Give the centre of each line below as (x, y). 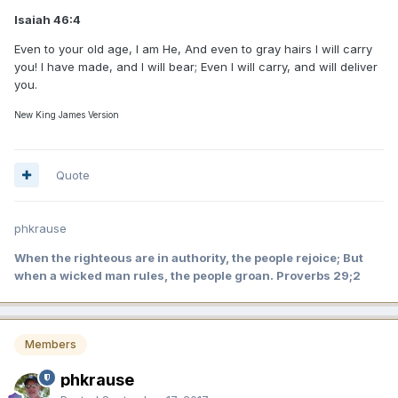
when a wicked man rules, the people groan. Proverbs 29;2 (187, 275)
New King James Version (67, 114)
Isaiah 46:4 (48, 19)
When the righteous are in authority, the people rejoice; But (189, 257)
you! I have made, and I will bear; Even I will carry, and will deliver (196, 66)
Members (51, 344)
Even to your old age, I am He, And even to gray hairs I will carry (193, 48)
